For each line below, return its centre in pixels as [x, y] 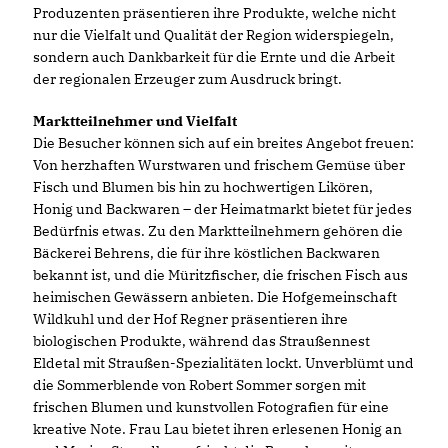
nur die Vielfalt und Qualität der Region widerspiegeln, [213, 35]
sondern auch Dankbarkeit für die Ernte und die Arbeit [214, 57]
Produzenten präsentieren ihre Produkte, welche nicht [214, 13]
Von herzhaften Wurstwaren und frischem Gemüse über [219, 165]
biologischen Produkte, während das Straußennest [201, 341]
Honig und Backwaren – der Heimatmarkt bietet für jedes [222, 209]
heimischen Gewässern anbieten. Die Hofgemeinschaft [215, 297]
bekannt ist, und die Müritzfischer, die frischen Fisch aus [220, 275]
